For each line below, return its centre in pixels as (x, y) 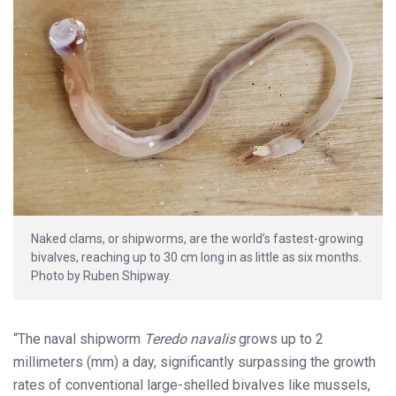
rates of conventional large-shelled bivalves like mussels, (192, 385)
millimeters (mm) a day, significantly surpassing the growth (194, 362)
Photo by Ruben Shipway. (101, 275)
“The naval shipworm (79, 339)
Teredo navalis (191, 339)
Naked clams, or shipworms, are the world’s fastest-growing (197, 238)
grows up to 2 (281, 339)
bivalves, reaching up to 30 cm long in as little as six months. (196, 257)
